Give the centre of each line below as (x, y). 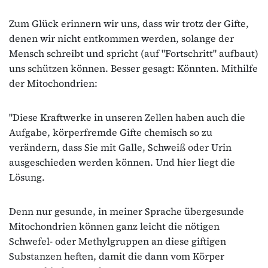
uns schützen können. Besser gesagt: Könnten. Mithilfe (133, 68)
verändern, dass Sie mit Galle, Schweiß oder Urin (120, 147)
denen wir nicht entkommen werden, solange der (121, 38)
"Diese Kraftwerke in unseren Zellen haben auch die (127, 117)
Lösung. (27, 177)
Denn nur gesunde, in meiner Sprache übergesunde (127, 211)
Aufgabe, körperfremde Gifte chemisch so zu (111, 132)
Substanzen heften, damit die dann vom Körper (117, 256)
